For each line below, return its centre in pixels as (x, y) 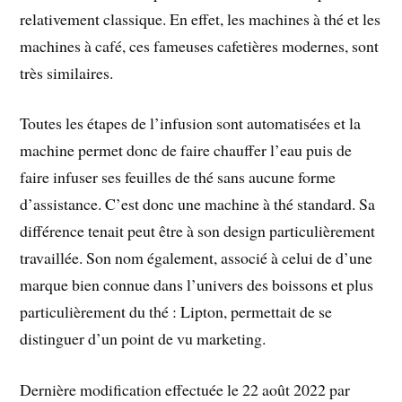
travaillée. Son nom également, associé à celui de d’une (197, 258)
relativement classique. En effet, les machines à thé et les (201, 18)
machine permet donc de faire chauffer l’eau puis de (186, 150)
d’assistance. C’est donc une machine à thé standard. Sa (198, 204)
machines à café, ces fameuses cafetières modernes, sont (200, 45)
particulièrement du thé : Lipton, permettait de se (176, 312)
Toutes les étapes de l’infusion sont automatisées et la (191, 123)
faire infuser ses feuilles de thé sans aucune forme (178, 177)
